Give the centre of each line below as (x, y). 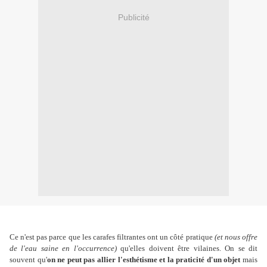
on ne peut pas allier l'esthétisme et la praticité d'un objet (144, 260)
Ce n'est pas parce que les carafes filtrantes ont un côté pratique (112, 237)
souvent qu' (28, 260)
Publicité (133, 17)
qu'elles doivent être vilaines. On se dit (187, 249)
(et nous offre (236, 237)
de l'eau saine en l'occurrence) (63, 249)
